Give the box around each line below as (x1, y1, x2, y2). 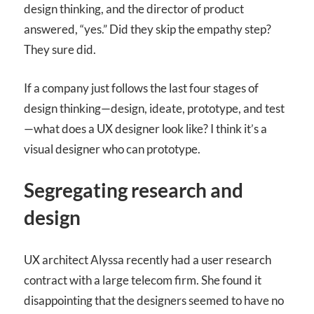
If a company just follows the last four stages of (24, 80, 259, 95)
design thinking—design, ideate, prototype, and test (24, 100, 285, 116)
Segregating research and (24, 178, 243, 203)
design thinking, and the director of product (24, 1, 244, 17)
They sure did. (24, 42, 96, 57)
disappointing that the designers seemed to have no (24, 292, 284, 308)
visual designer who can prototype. (24, 141, 200, 156)
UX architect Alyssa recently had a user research (24, 252, 271, 267)
